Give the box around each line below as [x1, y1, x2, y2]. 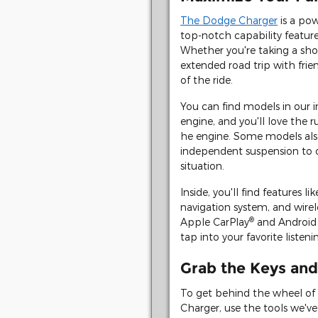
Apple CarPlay [180, 216, 250, 228]
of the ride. [180, 74, 234, 86]
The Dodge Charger [180, 14, 278, 26]
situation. [180, 160, 225, 172]
